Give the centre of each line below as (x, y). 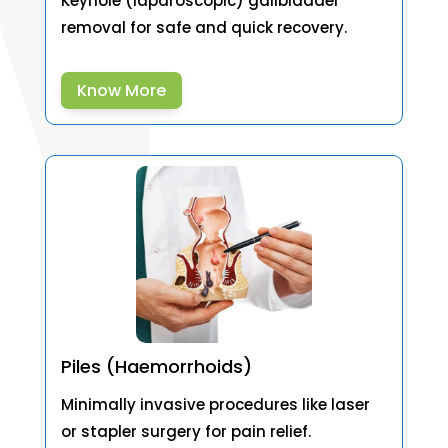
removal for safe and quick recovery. (203, 27)
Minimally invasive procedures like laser (215, 405)
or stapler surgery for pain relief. (185, 432)
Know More (121, 90)
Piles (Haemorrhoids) (156, 367)
